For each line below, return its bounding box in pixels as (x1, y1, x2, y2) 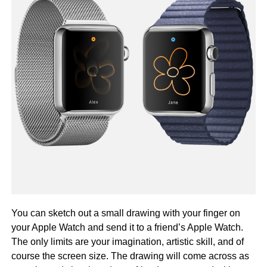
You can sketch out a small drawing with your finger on (11, 207, 240, 218)
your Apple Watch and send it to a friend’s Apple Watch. (11, 222, 243, 232)
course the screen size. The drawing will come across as (11, 250, 249, 261)
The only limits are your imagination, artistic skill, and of (11, 236, 244, 247)
